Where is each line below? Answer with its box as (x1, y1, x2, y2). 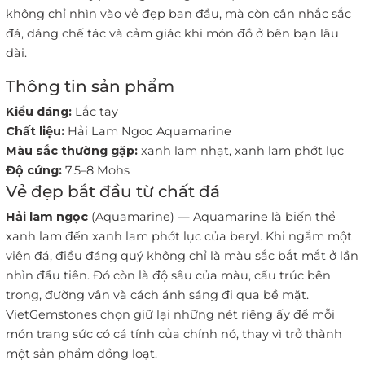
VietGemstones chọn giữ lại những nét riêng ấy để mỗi (6, 307, 335, 323)
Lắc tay (72, 104, 118, 120)
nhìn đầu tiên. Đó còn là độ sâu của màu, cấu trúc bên (6, 268, 331, 284)
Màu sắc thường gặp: (6, 143, 138, 159)
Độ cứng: (6, 163, 62, 178)
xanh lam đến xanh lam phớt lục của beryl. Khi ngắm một (6, 229, 352, 244)
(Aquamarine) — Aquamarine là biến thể (88, 209, 336, 225)
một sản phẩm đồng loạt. (6, 346, 157, 362)
